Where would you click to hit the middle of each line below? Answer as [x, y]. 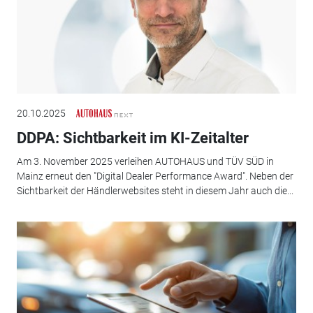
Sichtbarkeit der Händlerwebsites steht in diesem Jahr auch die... [155, 191]
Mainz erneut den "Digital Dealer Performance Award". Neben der [155, 176]
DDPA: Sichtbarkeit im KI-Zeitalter [132, 138]
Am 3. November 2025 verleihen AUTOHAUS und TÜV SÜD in [145, 162]
